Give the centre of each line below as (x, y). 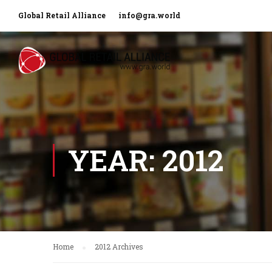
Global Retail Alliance (63, 15)
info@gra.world (149, 15)
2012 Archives (119, 246)
